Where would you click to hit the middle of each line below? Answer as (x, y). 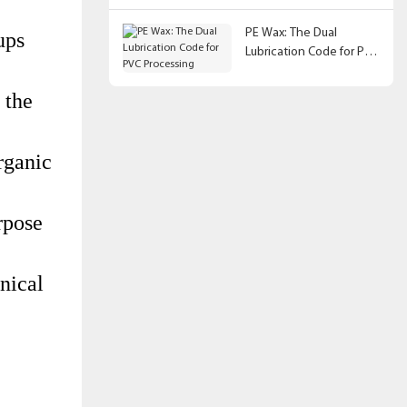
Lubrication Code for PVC (312, 52)
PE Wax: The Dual (291, 33)
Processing (275, 71)
